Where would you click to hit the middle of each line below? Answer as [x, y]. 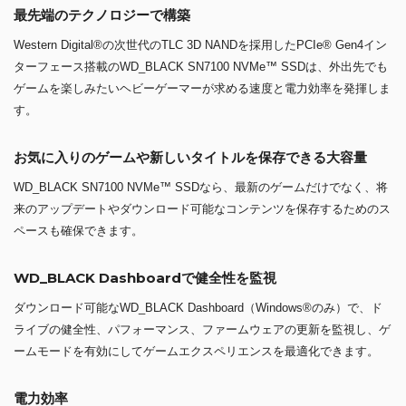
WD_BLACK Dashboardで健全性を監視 [145, 277]
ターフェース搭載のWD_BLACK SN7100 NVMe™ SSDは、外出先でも [201, 66]
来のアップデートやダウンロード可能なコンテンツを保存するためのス [202, 208]
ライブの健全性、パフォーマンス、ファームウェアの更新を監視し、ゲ [202, 329]
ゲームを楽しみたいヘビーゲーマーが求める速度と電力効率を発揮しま [202, 88]
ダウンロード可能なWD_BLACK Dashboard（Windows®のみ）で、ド [198, 307]
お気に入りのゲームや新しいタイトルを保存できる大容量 [190, 157]
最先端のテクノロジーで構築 [102, 14]
